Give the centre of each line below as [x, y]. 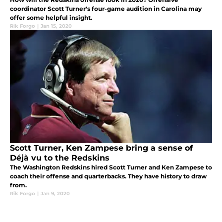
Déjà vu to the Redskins [60, 158]
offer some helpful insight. [51, 17]
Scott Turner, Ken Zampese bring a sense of [101, 148]
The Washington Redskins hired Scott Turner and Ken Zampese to [111, 167]
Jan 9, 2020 [55, 193]
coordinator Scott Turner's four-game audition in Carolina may [106, 8]
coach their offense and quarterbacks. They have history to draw [108, 176]
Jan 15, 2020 [56, 26]
